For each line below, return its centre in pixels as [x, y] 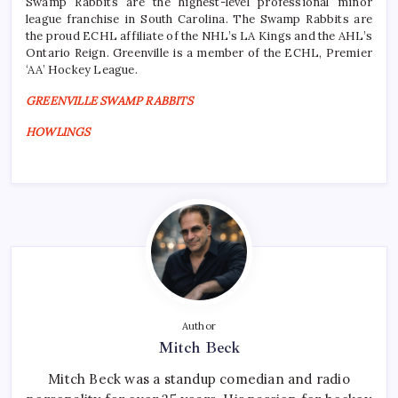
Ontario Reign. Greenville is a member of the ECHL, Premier [199, 52]
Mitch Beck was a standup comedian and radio [199, 378]
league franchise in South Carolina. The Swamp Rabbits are [199, 19]
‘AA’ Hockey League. [82, 69]
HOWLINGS [58, 131]
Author [199, 326]
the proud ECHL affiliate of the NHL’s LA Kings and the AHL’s [199, 36]
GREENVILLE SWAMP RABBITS [109, 100]
